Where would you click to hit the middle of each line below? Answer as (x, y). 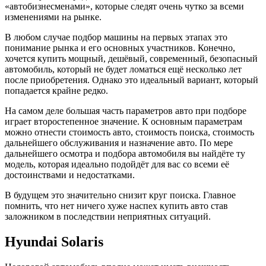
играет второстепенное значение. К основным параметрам (123, 122)
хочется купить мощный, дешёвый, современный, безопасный (131, 59)
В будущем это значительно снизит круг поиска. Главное (120, 195)
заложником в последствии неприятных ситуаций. (108, 217)
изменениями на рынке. (53, 17)
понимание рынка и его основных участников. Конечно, (120, 48)
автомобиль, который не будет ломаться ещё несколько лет (123, 69)
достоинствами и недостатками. (70, 175)
